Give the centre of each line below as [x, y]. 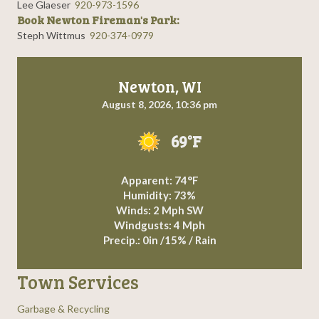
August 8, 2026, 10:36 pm [159, 105]
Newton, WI [159, 87]
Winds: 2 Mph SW [159, 210]
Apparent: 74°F [159, 181]
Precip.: [122, 240]
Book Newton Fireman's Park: [98, 20]
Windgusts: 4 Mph [159, 225]
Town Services [78, 282]
